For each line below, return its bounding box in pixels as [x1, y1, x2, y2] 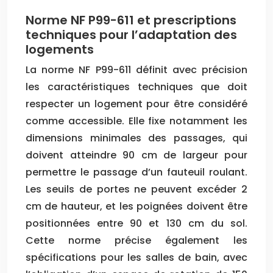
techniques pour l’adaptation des [26, 26, 237, 43]
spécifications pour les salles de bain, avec [26, 250, 247, 264]
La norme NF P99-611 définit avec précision [26, 62, 247, 77]
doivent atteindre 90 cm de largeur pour [26, 147, 247, 162]
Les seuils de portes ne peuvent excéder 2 [26, 182, 247, 196]
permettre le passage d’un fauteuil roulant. [26, 165, 247, 179]
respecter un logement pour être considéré [26, 96, 247, 111]
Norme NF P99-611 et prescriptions [26, 11, 236, 29]
